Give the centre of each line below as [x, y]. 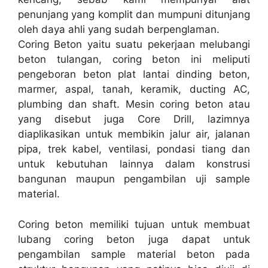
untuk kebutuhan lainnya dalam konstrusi [134, 164]
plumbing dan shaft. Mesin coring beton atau [134, 104]
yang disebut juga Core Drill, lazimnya [134, 119]
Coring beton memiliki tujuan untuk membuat [134, 224]
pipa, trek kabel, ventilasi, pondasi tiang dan [134, 149]
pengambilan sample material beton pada [134, 254]
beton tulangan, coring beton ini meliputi [134, 60]
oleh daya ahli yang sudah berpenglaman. [119, 30]
